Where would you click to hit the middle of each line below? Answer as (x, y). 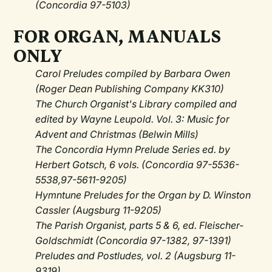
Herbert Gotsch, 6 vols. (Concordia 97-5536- (138, 165)
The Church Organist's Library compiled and (136, 104)
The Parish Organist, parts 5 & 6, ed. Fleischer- (140, 226)
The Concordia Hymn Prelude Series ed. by (133, 150)
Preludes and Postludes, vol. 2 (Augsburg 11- (136, 256)
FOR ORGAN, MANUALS (117, 37)
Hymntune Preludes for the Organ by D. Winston (143, 195)
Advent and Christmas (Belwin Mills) (117, 134)
